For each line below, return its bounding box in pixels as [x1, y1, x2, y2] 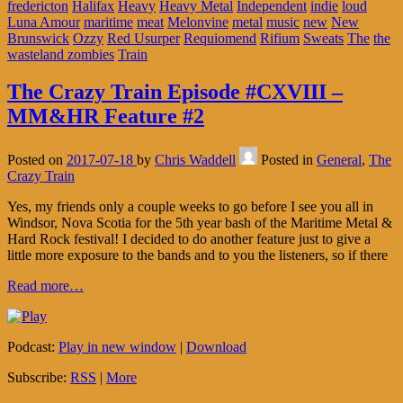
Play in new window [58, 339, 176, 355]
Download [186, 339, 246, 355]
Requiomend [184, 30, 256, 46]
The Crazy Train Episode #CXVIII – [7, 80, 343, 104]
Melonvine [167, 13, 228, 30]
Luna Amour [7, 13, 80, 30]
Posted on [7, 152, 67, 168]
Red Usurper [107, 30, 180, 46]
